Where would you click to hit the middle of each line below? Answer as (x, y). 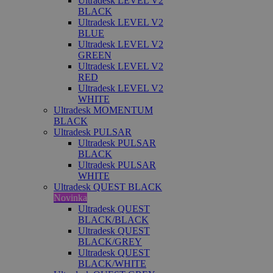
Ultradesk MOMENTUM (103, 110)
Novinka (70, 198)
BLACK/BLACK (113, 220)
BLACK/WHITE (112, 264)
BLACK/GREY (110, 242)
